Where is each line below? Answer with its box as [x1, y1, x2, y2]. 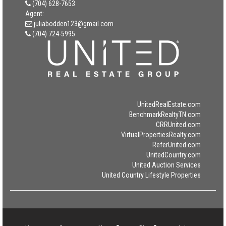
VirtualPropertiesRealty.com [121, 131, 201, 139]
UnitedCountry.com [146, 151, 201, 159]
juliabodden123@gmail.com [34, 20, 114, 28]
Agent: [25, 10, 44, 18]
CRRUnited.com [156, 121, 201, 129]
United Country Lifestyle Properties [102, 171, 201, 179]
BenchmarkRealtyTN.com [129, 110, 201, 119]
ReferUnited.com [152, 141, 201, 149]
